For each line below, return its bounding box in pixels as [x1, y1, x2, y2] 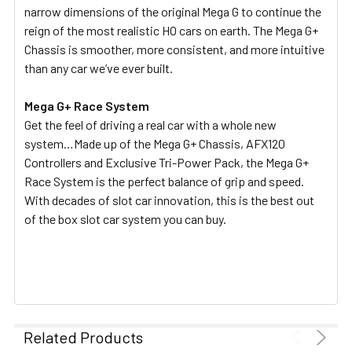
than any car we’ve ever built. [24, 60, 173, 75]
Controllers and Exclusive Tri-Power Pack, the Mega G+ [24, 154, 309, 170]
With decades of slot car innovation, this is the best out [24, 192, 314, 207]
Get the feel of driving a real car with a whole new [24, 116, 277, 132]
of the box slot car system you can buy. [24, 211, 226, 226]
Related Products [24, 327, 143, 346]
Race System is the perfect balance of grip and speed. [24, 173, 304, 189]
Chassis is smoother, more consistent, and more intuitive [24, 41, 324, 57]
